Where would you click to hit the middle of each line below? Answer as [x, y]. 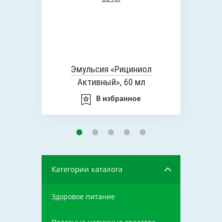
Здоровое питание [83, 196]
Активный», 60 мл [111, 82]
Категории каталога [87, 169]
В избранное [118, 99]
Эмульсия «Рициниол [111, 69]
